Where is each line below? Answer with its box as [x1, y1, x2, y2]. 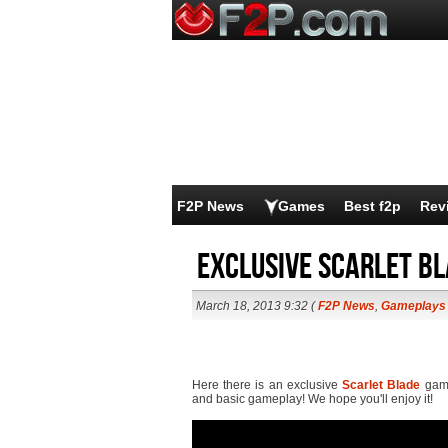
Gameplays [381, 299, 446, 313]
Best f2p [344, 198, 401, 214]
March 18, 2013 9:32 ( [196, 299, 318, 313]
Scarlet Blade [342, 378, 421, 392]
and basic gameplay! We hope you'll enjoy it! [192, 392, 433, 406]
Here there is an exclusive [192, 378, 343, 392]
